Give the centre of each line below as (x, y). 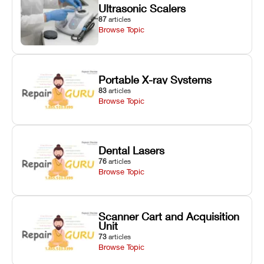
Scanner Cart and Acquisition (169, 216)
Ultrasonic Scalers (142, 8)
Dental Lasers (132, 150)
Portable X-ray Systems (155, 79)
